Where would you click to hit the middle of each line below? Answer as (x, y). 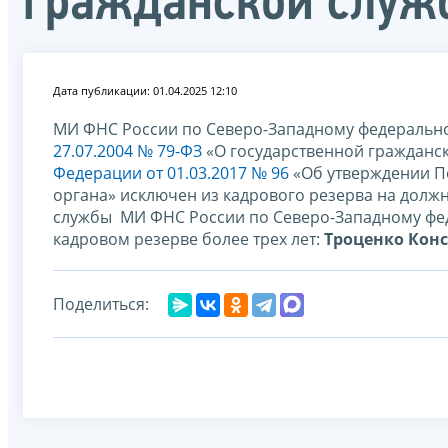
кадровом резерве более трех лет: (188, 238)
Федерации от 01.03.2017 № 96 (171, 172)
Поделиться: (101, 303)
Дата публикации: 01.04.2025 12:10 (145, 90)
